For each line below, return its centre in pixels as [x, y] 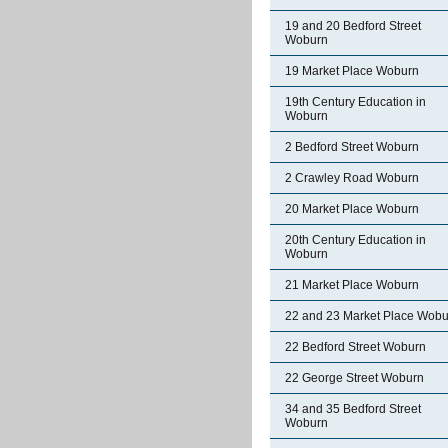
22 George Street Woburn [354, 378]
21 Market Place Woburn [352, 285]
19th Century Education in [355, 102]
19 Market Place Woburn [352, 71]
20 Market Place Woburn [352, 209]
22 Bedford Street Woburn [355, 347]
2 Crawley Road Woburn [352, 178]
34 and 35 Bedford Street [353, 409]
